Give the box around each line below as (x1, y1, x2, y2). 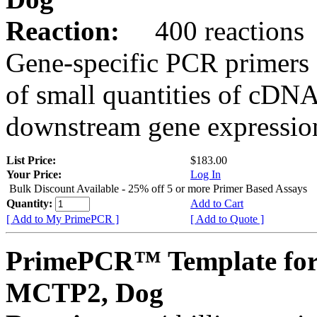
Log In (190, 168, 221, 180)
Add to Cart (190, 197, 243, 209)
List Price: (6, 154, 59, 166)
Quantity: (6, 197, 55, 209)
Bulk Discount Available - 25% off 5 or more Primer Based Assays (9, 182, 307, 195)
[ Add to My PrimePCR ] (6, 212, 119, 225)
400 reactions (127, 15, 304, 46)
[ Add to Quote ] (190, 212, 264, 225)
